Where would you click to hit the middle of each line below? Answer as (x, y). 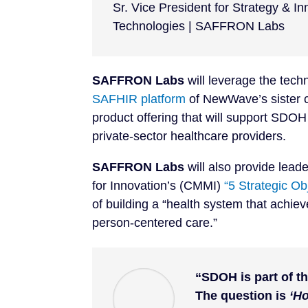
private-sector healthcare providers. (189, 136)
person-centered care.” (155, 223)
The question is (243, 295)
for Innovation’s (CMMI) (157, 186)
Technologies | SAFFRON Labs (199, 26)
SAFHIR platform (139, 99)
